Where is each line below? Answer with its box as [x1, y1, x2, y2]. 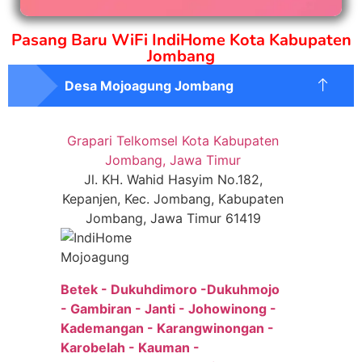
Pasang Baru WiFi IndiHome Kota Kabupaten [11, 29, 351, 52]
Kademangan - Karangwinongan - [61, 320, 274, 337]
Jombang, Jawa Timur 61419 [85, 210, 261, 227]
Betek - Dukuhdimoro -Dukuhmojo [61, 281, 280, 298]
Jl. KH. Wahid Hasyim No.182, [83, 171, 263, 188]
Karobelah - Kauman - [61, 339, 200, 356]
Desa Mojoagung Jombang [65, 78, 234, 95]
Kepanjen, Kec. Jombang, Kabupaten [62, 191, 284, 208]
